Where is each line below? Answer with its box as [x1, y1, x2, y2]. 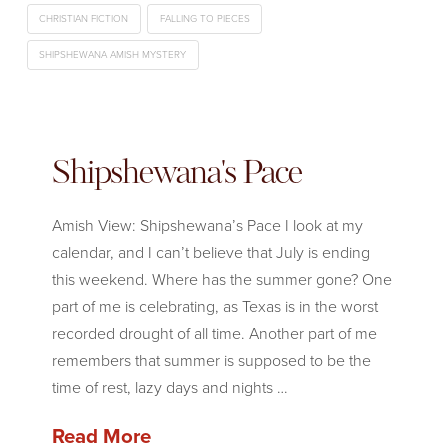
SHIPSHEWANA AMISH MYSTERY [39, 47, 187, 63]
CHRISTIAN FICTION [39, 11, 129, 27]
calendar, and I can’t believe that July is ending [51, 240, 370, 264]
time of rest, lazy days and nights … [51, 375, 288, 399]
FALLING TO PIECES [159, 11, 250, 27]
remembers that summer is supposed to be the [51, 348, 371, 372]
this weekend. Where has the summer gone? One [51, 267, 392, 291]
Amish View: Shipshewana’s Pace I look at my [51, 213, 363, 237]
